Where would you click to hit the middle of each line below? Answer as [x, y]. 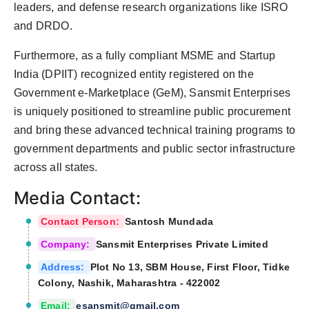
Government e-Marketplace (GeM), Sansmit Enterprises [152, 93]
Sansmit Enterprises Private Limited [182, 245]
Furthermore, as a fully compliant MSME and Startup [145, 56]
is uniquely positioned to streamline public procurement [152, 112]
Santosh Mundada [169, 222]
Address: [64, 267]
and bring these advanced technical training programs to [155, 130]
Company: [67, 245]
